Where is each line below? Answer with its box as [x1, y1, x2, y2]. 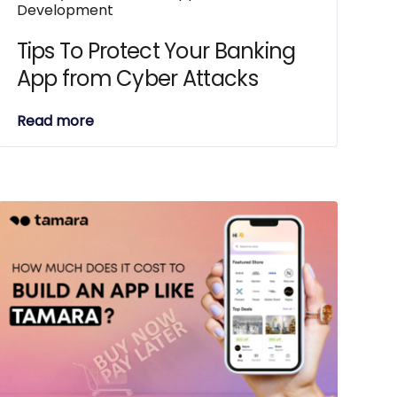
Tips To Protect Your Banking [16, 36, 296, 66]
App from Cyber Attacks [16, 64, 258, 93]
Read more [16, 111, 94, 131]
